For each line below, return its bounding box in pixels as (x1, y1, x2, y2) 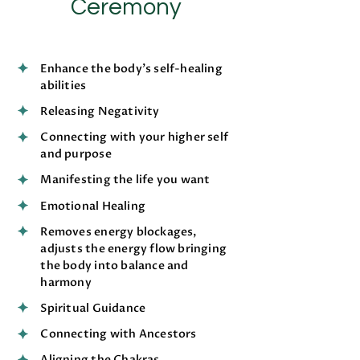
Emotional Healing (40, 198, 145, 214)
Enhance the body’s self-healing (40, 60, 223, 76)
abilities (40, 77, 87, 93)
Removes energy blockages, (40, 223, 198, 239)
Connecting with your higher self (40, 129, 229, 145)
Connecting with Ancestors (40, 326, 197, 342)
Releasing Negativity (40, 104, 160, 120)
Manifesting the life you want (40, 172, 211, 188)
